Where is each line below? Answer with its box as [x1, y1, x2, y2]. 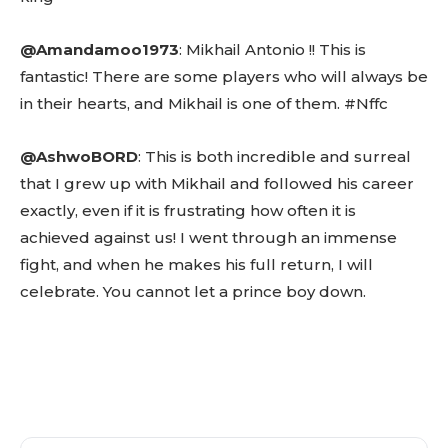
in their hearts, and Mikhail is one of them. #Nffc [20, 94, 388, 113]
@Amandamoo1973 [20, 40, 179, 59]
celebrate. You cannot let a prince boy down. [20, 282, 366, 301]
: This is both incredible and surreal [138, 147, 411, 166]
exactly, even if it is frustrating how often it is [20, 201, 356, 220]
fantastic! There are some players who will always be [20, 67, 428, 86]
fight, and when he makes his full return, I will [20, 255, 373, 274]
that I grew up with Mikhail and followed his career [20, 174, 414, 193]
